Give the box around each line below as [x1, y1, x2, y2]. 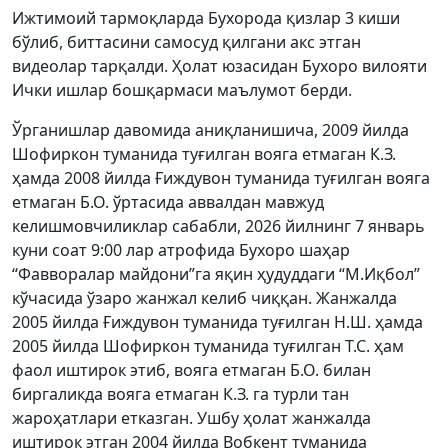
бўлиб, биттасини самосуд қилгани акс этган [12, 31, 361, 53]
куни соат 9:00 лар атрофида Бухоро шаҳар [12, 239, 350, 261]
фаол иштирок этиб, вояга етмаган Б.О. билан [12, 359, 371, 381]
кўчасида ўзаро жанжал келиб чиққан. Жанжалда [12, 287, 397, 309]
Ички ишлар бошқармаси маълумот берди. [12, 79, 356, 101]
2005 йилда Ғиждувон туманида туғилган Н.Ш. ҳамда [12, 311, 423, 333]
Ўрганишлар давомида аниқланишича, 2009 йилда [12, 119, 409, 141]
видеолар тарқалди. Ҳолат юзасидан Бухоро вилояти [12, 55, 427, 77]
